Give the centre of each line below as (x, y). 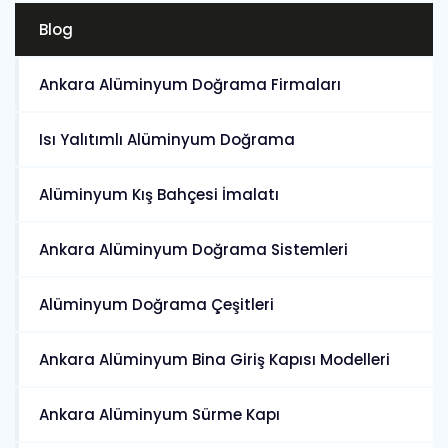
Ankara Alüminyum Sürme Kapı (159, 415)
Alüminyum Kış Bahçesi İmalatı (159, 195)
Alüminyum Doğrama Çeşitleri (156, 305)
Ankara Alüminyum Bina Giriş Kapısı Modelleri (214, 360)
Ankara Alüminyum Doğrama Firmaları (190, 85)
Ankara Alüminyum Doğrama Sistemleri (193, 250)
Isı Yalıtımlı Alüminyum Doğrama (167, 140)
